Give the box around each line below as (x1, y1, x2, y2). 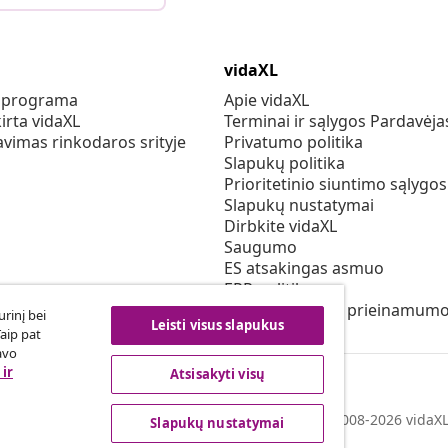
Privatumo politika (224, 131, 363, 154)
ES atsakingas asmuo (224, 257, 384, 280)
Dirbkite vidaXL (224, 215, 337, 238)
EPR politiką (224, 278, 313, 301)
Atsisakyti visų (169, 365, 265, 383)
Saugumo (224, 236, 297, 259)
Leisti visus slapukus (150, 316, 285, 334)
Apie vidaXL (224, 89, 309, 112)
